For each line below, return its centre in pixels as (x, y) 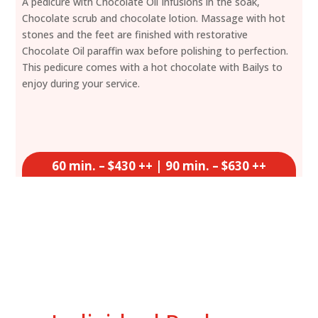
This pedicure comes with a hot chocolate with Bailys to (153, 67)
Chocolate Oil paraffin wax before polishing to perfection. (155, 50)
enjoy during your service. (81, 83)
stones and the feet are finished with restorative (135, 34)
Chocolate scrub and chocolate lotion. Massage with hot (154, 18)
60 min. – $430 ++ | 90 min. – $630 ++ (159, 165)
